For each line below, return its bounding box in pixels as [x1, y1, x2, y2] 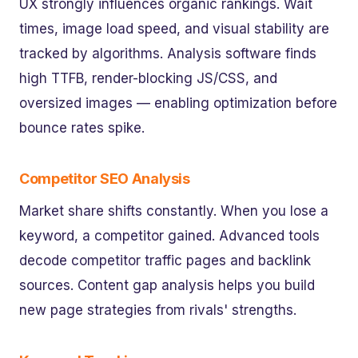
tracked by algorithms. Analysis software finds [19, 46, 316, 62]
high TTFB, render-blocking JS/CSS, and [19, 70, 277, 87]
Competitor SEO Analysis [19, 170, 190, 188]
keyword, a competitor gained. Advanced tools [19, 227, 320, 244]
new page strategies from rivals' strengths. [19, 301, 296, 318]
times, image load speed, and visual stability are [19, 21, 329, 38]
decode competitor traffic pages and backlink [19, 252, 311, 268]
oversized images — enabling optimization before [19, 95, 337, 112]
